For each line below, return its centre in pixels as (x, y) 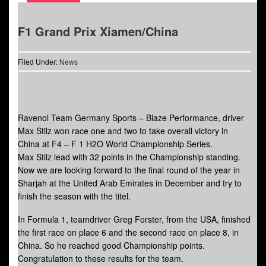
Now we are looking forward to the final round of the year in (129, 170)
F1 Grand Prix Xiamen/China (98, 31)
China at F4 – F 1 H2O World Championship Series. (115, 144)
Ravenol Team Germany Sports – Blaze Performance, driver (131, 118)
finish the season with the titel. (74, 196)
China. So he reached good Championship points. (111, 246)
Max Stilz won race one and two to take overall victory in (123, 131)
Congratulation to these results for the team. (101, 259)
